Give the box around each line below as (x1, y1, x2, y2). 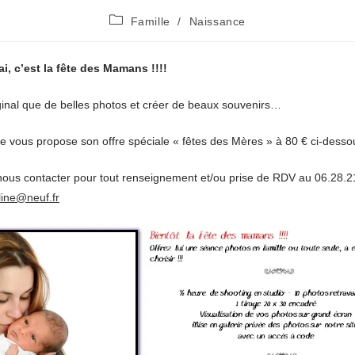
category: (108, 28, 160, 40)
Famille (130, 15, 170, 28)
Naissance (189, 15, 246, 28)
